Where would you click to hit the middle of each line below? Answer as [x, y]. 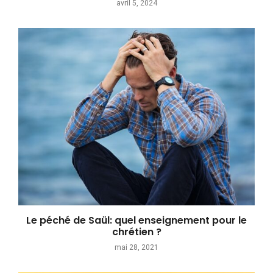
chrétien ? [136, 232]
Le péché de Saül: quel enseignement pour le [136, 220]
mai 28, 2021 [136, 247]
